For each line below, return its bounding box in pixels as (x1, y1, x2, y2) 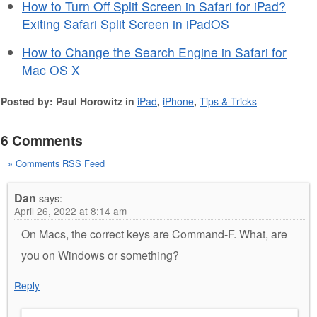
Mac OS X (22, 61, 80, 79)
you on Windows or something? (21, 247, 179, 264)
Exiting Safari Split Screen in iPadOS (22, 15, 229, 33)
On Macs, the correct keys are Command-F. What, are (21, 226, 287, 243)
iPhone (163, 94, 194, 109)
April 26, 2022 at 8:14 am (14, 204, 127, 219)
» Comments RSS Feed (8, 156, 105, 171)
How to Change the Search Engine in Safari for (22, 43, 287, 62)
